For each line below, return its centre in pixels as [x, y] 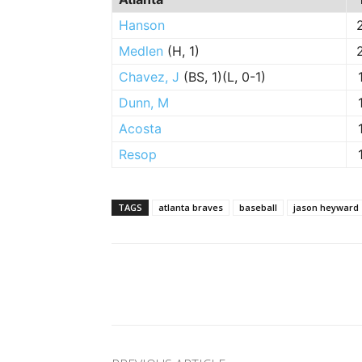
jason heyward [326, 207]
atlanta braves [191, 207]
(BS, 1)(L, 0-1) [223, 77]
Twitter [265, 284]
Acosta [140, 128]
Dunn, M [144, 103]
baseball [258, 207]
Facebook [171, 284]
